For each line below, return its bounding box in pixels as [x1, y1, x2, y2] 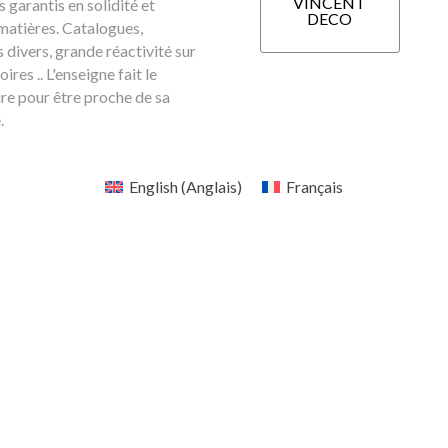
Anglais [186, 177, 237, 197]
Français [286, 177, 344, 197]
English [129, 177, 178, 197]
